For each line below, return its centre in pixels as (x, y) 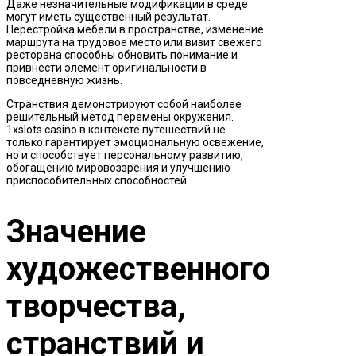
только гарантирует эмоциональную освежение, (135, 143)
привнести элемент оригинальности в (106, 68)
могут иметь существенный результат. (108, 17)
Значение (76, 232)
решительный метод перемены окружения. (120, 117)
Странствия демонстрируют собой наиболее (124, 104)
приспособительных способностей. (98, 181)
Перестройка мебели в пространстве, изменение (135, 30)
